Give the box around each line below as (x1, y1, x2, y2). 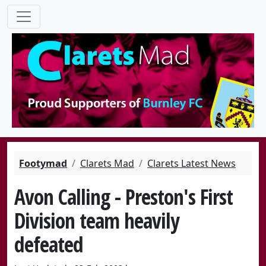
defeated (14, 230, 83, 259)
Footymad (19, 157, 67, 170)
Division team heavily (14, 206, 179, 235)
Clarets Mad (80, 157, 134, 170)
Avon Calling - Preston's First (14, 182, 233, 211)
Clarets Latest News (147, 157, 236, 170)
